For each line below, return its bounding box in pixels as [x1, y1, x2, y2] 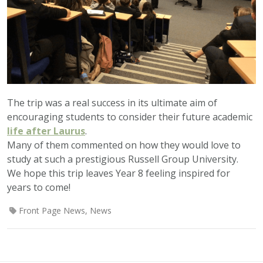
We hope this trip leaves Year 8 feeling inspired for [7, 166, 230, 180]
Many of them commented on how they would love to [7, 138, 241, 151]
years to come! [7, 180, 70, 194]
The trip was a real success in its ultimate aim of [7, 96, 217, 109]
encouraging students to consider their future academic [7, 110, 252, 123]
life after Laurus [7, 124, 85, 137]
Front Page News [19, 204, 85, 216]
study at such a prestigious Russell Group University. [7, 152, 238, 166]
